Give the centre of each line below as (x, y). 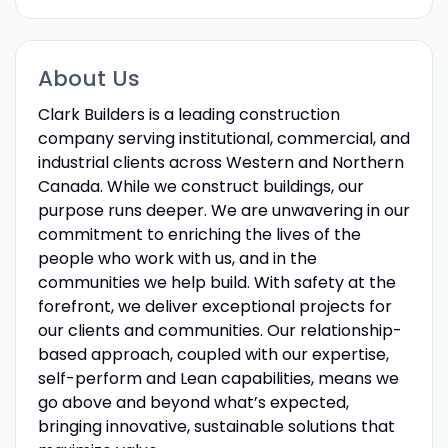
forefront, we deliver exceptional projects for (214, 306)
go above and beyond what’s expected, (193, 402)
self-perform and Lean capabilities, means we (218, 378)
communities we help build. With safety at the (216, 282)
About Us (88, 78)
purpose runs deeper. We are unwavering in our (223, 210)
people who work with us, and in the (177, 258)
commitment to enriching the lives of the (199, 234)
